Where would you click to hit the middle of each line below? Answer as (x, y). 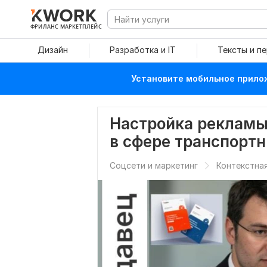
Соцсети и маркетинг (154, 165)
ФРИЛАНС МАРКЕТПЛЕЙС (66, 26)
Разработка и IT (143, 50)
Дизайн (53, 50)
